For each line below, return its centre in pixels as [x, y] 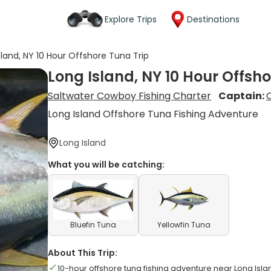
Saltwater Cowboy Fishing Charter [130, 96]
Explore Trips [131, 19]
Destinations [213, 19]
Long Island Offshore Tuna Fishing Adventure [153, 114]
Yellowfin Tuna [184, 225]
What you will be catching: [106, 165]
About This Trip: [83, 253]
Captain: [243, 96]
